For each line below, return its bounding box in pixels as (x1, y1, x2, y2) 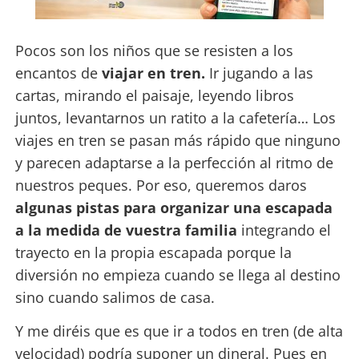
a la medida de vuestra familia (14, 220, 237, 240)
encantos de (14, 63, 102, 83)
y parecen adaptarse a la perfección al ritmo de (14, 152, 333, 172)
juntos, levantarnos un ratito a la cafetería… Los (14, 107, 336, 127)
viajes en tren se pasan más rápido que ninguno (14, 130, 341, 150)
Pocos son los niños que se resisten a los (14, 40, 293, 60)
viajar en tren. (101, 63, 205, 83)
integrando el (236, 220, 331, 240)
